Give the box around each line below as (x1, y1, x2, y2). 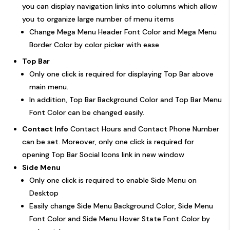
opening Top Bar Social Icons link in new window (22, 149, 184, 159)
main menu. (29, 82, 68, 91)
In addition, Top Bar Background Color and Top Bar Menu (29, 94, 222, 104)
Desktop (29, 188, 59, 198)
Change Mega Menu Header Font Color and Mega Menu (29, 27, 217, 36)
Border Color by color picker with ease (29, 40, 159, 49)
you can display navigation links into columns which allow (22, 1, 217, 11)
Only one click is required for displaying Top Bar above (29, 69, 214, 79)
